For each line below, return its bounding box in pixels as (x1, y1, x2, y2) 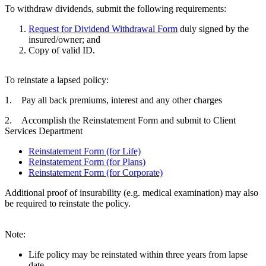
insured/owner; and (28, 34, 100, 45)
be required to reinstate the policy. (5, 198, 131, 209)
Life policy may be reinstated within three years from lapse (28, 249, 248, 260)
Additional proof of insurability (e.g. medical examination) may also (5, 188, 258, 198)
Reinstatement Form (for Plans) (28, 157, 145, 167)
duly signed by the (178, 24, 249, 34)
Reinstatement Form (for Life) (28, 146, 141, 157)
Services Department (5, 126, 83, 137)
